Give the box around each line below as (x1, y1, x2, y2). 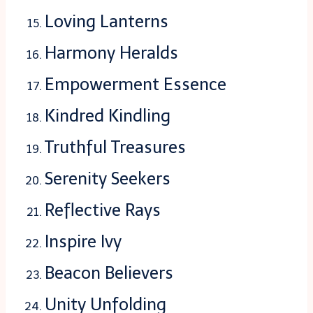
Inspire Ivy (45, 231, 122, 252)
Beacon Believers (45, 263, 173, 284)
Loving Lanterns (45, 11, 168, 32)
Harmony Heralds (45, 43, 178, 64)
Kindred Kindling (45, 105, 170, 126)
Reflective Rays (45, 200, 161, 221)
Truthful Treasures (45, 137, 186, 158)
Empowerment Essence (45, 74, 226, 95)
